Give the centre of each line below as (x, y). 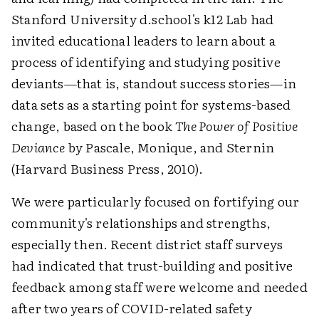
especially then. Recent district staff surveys (147, 244)
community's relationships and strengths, (141, 223)
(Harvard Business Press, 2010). (108, 169)
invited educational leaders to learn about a (143, 41)
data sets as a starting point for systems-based (151, 105)
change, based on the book (94, 126)
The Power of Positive (237, 126)
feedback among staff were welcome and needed (159, 287)
